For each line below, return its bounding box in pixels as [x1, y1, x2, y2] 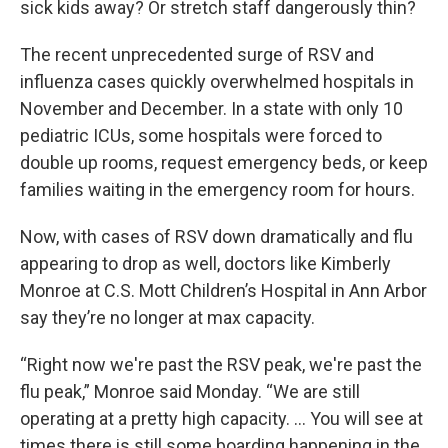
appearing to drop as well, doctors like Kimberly [20, 253, 391, 274]
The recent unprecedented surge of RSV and [20, 44, 374, 65]
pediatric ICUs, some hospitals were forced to [20, 125, 382, 146]
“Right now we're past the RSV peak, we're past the [20, 354, 422, 375]
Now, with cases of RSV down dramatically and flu [20, 226, 413, 247]
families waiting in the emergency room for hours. [20, 179, 415, 200]
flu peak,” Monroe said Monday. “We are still [20, 381, 360, 402]
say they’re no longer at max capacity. [20, 307, 315, 328]
